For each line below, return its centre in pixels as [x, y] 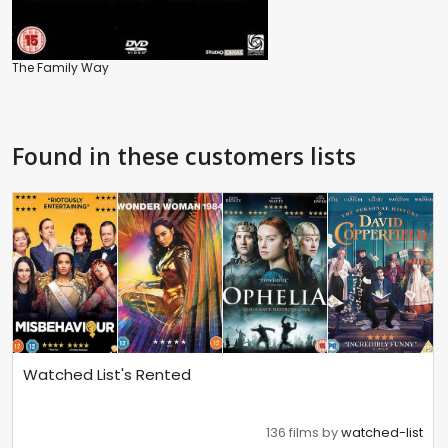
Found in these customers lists [184, 156]
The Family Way [60, 68]
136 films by [304, 432]
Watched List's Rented [107, 374]
